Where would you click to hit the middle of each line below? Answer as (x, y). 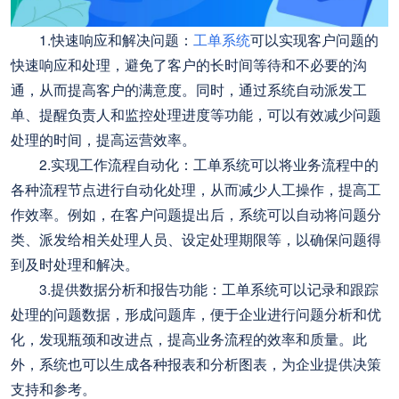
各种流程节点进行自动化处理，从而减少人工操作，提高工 (196, 188)
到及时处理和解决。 (75, 263)
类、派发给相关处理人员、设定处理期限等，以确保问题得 (196, 238)
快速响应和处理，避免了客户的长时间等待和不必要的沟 (189, 64)
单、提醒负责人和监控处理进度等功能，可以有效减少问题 (196, 114)
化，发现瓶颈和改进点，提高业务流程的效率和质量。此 (189, 338)
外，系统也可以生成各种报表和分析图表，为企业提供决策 (196, 363)
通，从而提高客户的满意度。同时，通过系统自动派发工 (189, 89)
